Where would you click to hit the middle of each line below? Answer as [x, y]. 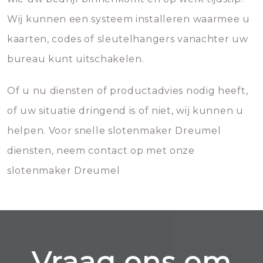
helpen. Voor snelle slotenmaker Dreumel [114, 131]
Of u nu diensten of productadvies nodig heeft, [128, 91]
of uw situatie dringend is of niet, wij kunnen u [125, 111]
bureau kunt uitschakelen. [76, 59]
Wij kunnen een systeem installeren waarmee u [129, 19]
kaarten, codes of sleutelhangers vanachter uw [128, 39]
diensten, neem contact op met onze [101, 151]
